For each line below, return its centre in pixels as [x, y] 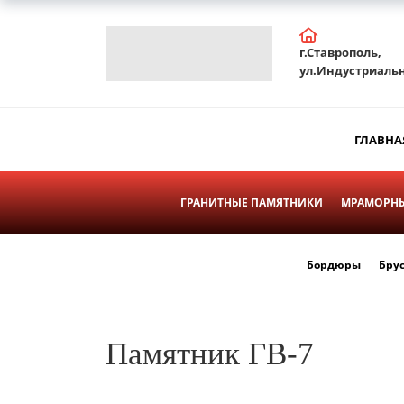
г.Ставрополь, [340, 52]
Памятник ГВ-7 [210, 353]
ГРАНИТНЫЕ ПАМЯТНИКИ [251, 202]
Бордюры [334, 264]
